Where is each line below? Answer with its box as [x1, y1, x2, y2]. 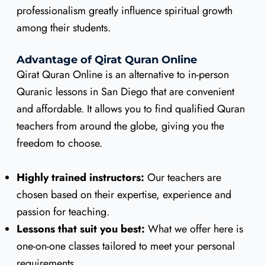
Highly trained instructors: [16, 169, 144, 185]
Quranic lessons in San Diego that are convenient [16, 83, 234, 99]
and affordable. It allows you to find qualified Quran [16, 101, 245, 117]
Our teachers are [144, 169, 221, 185]
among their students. [16, 20, 111, 35]
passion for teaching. [16, 203, 109, 219]
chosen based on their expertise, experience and [16, 186, 231, 202]
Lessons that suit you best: [16, 221, 145, 237]
